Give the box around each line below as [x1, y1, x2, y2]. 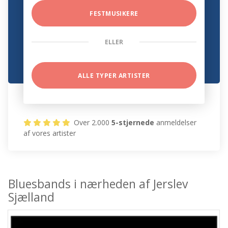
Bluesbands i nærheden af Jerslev [8, 176, 188, 192]
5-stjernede [111, 118, 155, 128]
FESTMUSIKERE [90, 9, 138, 18]
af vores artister [23, 128, 76, 138]
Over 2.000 [72, 118, 112, 128]
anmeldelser [154, 118, 197, 128]
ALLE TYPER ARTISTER [78, 71, 150, 80]
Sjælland [8, 189, 55, 206]
